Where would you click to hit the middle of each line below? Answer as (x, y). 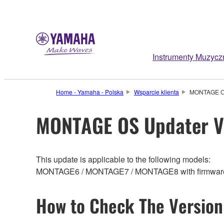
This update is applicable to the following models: (123, 159)
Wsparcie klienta (156, 92)
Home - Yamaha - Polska (90, 92)
